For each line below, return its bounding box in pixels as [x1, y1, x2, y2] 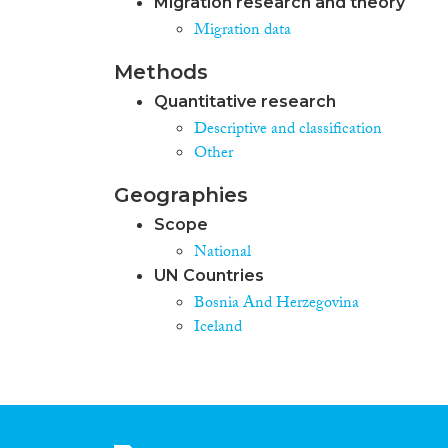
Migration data [194, 17, 291, 45]
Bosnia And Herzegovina [194, 290, 359, 318]
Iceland [194, 314, 242, 342]
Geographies [114, 182, 248, 207]
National [194, 239, 251, 267]
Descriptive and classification [194, 116, 382, 144]
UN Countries [154, 265, 264, 285]
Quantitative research [154, 91, 336, 111]
